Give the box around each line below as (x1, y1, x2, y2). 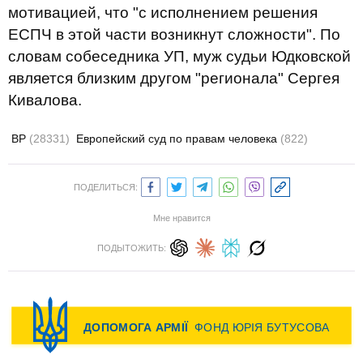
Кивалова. (8, 92, 82, 109)
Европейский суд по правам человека (76, 132, 280, 145)
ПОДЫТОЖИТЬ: (96, 243, 166, 253)
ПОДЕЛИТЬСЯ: (73, 182, 138, 192)
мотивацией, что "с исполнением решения (8, 4, 318, 21)
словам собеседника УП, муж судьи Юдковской (8, 48, 351, 65)
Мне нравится (152, 213, 211, 223)
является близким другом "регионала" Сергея (8, 70, 340, 87)
